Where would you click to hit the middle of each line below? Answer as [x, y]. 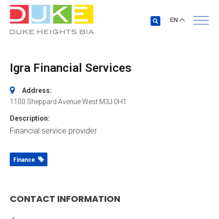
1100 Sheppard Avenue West [54, 102]
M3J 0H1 [113, 102]
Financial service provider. [54, 131]
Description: [30, 118]
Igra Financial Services [71, 68]
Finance [26, 160]
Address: [37, 90]
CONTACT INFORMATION [65, 199]
